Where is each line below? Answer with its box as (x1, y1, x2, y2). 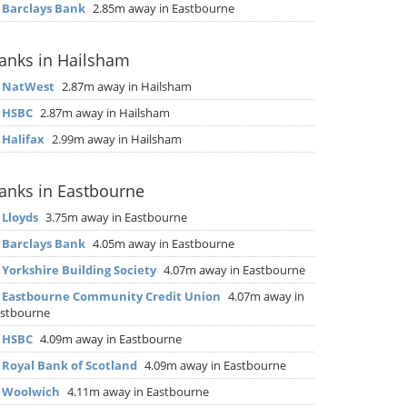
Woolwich (2, 383, 60, 400)
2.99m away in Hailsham (49, 131, 182, 147)
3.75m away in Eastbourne (43, 209, 187, 225)
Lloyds (2, 209, 38, 225)
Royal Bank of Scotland (2, 357, 137, 373)
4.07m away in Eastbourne (161, 262, 305, 278)
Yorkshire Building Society (2, 262, 156, 278)
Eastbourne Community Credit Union (2, 288, 221, 304)
